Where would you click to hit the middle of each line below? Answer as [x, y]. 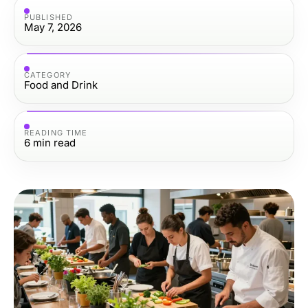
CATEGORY [47, 75]
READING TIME [56, 132]
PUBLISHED [48, 17]
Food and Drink [61, 85]
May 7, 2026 [53, 27]
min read [54, 142]
